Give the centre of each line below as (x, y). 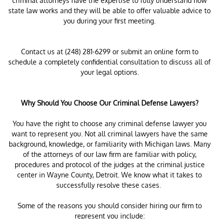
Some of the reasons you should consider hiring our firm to (109, 206)
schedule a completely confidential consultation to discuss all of (109, 62)
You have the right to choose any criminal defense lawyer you (109, 123)
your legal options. (109, 72)
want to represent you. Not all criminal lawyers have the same (109, 134)
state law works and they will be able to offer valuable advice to (109, 11)
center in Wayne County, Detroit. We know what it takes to (109, 175)
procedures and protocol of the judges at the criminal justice (109, 164)
